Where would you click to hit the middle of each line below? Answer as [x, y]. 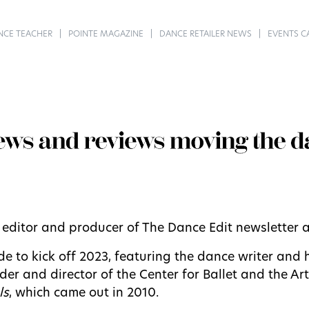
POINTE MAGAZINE [106, 34]
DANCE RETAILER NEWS [206, 34]
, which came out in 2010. [84, 293]
